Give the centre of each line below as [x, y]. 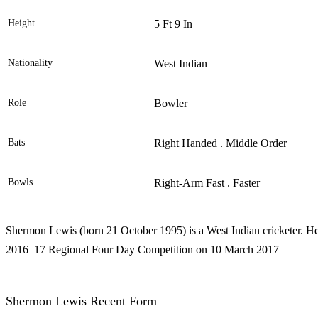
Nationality [30, 63]
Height [21, 23]
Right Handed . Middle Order [220, 143]
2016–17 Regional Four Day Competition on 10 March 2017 [142, 250]
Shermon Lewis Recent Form [81, 301]
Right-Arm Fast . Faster [207, 183]
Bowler [171, 104]
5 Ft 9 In [173, 24]
